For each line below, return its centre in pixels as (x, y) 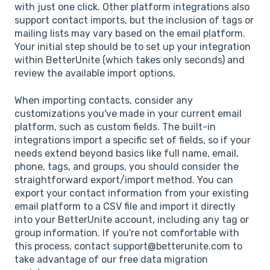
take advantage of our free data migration (111, 259)
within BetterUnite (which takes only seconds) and (130, 60)
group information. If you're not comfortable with (127, 233)
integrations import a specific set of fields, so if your (133, 140)
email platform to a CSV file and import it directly (125, 206)
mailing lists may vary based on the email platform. (130, 34)
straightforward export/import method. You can (124, 180)
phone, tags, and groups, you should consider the (127, 166)
